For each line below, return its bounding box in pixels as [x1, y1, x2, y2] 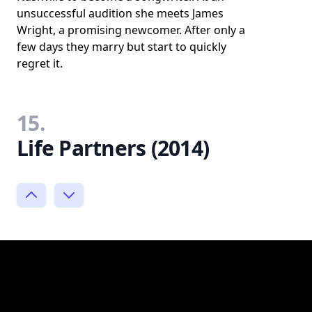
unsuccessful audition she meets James [17, 5, 224, 21]
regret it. [17, 55, 63, 71]
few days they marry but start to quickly [17, 38, 226, 54]
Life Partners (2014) [17, 133, 209, 162]
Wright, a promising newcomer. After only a [17, 22, 245, 38]
